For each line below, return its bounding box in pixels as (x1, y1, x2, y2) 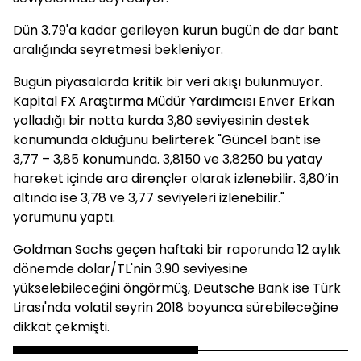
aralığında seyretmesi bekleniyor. (13, 40, 223, 59)
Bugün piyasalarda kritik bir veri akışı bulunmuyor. (13, 73, 322, 91)
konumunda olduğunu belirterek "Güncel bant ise (13, 131, 321, 149)
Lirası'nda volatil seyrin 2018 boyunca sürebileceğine (13, 298, 338, 317)
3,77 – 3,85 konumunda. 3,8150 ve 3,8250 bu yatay (13, 150, 322, 168)
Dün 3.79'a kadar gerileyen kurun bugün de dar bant (13, 21, 338, 39)
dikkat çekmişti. (13, 317, 110, 336)
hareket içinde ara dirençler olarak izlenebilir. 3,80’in (13, 169, 338, 188)
